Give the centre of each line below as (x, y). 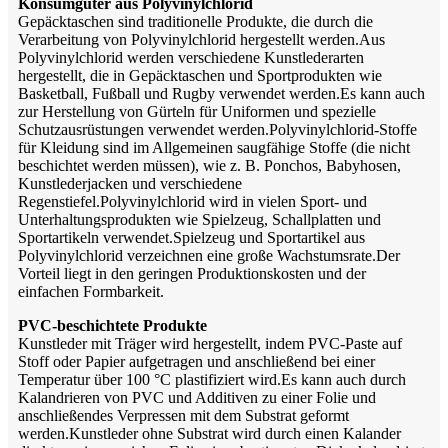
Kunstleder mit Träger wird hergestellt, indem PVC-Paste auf (210, 343)
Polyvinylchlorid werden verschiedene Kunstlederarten (191, 57)
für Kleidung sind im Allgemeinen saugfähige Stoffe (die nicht (214, 147)
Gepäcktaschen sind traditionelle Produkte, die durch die (195, 21)
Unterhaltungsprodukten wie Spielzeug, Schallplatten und (199, 219)
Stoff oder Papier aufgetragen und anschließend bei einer (196, 361)
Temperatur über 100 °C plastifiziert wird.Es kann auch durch (212, 379)
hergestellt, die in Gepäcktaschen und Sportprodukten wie (200, 75)
